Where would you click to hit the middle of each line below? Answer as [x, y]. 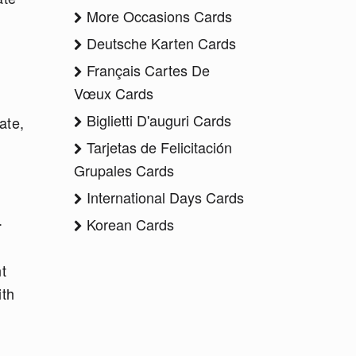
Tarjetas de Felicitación [157, 147]
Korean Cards [128, 224]
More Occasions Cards [157, 16]
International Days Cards [163, 197]
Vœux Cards [114, 93]
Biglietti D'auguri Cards [157, 120]
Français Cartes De [146, 70]
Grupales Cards [124, 170]
